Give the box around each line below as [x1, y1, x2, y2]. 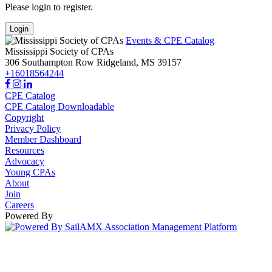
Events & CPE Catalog [126, 35, 214, 46]
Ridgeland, [97, 57, 138, 68]
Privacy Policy [5, 123, 61, 134]
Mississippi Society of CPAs [5, 46, 114, 57]
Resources [5, 145, 44, 156]
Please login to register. [5, 2, 93, 13]
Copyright [5, 112, 44, 123]
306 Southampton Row [5, 57, 94, 68]
